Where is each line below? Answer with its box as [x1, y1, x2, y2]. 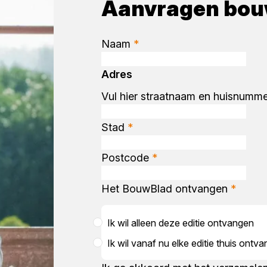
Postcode [101, 151, 152, 164]
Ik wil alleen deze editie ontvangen [107, 216, 254, 229]
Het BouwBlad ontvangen [101, 182, 231, 195]
